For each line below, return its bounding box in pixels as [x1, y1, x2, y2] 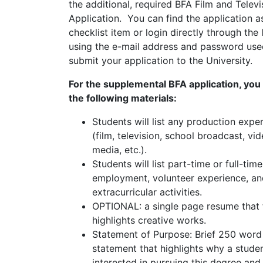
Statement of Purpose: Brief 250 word [92, 228, 262, 240]
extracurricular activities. [92, 186, 202, 198]
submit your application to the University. [69, 54, 258, 66]
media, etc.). [92, 143, 147, 156]
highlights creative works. [92, 214, 206, 226]
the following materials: [69, 92, 177, 104]
